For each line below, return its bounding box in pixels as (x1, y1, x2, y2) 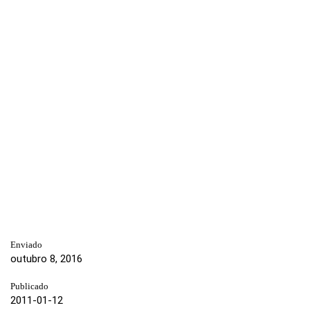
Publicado (10, 281, 48, 291)
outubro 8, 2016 (10, 252, 82, 265)
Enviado (10, 239, 42, 250)
